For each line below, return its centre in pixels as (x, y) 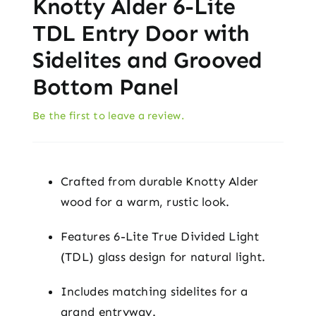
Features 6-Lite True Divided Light (160, 236)
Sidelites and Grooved (147, 60)
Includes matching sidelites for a (154, 291)
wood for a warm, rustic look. (145, 201)
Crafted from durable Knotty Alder (159, 181)
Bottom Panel (105, 86)
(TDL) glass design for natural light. (163, 256)
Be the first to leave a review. (108, 115)
